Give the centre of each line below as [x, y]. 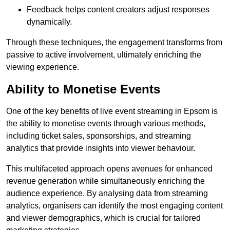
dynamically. [49, 22]
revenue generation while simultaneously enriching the [106, 181]
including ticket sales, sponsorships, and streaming [99, 136]
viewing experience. [43, 67]
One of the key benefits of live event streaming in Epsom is [112, 111]
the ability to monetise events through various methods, [106, 124]
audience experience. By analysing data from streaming [107, 194]
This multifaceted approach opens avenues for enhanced [109, 169]
